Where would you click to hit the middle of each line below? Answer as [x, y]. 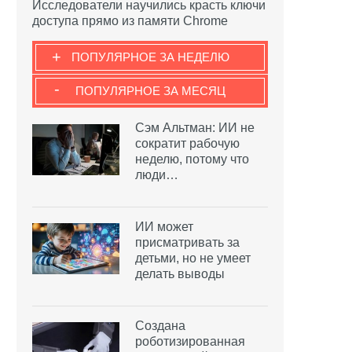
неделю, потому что [192, 159]
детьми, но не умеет [193, 258]
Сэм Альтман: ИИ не [195, 127]
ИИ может [164, 226]
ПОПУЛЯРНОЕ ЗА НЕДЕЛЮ [150, 57]
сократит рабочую [187, 143]
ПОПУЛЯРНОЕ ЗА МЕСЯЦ [150, 90]
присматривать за [187, 242]
